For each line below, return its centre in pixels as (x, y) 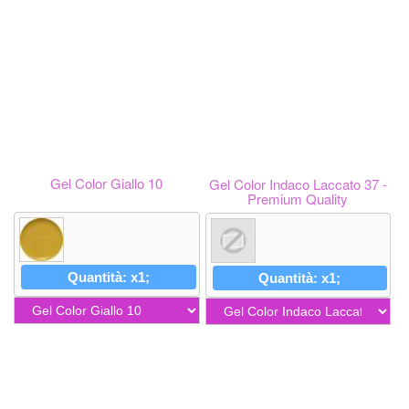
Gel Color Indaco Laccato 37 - (298, 184)
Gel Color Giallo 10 (107, 183)
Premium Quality (298, 199)
